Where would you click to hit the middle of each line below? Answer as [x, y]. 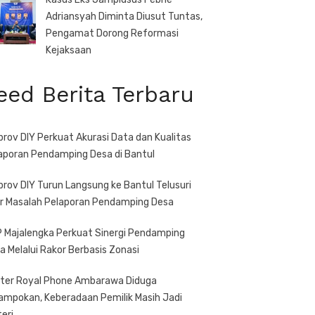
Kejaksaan [69, 50]
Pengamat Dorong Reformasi [112, 33]
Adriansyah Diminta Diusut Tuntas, [124, 17]
